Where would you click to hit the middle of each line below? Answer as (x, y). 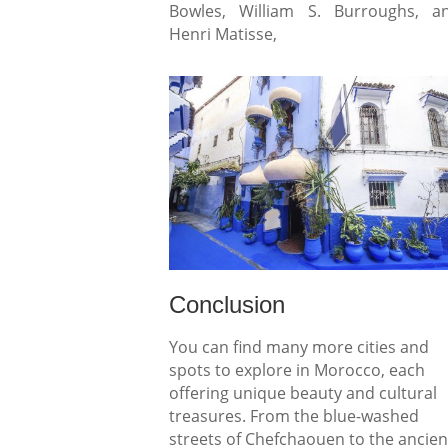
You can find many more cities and (299, 347)
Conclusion (227, 305)
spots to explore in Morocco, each (297, 370)
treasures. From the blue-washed (294, 416)
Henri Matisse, (223, 34)
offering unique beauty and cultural (303, 393)
